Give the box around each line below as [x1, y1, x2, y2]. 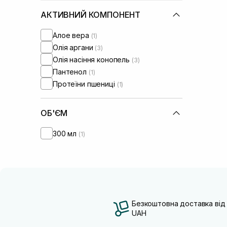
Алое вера [53, 30, 91, 40]
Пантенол [53, 67, 89, 76]
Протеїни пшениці [53, 79, 117, 88]
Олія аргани [53, 43, 95, 52]
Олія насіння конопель [53, 55, 132, 64]
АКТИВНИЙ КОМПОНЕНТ [41, 10, 141, 20]
